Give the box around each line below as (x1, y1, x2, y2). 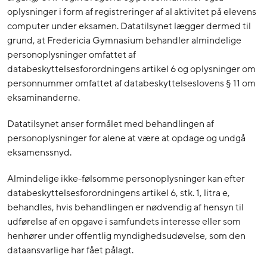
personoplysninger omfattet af (7, 48, 136, 62)
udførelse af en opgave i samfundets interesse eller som (7, 215, 241, 229)
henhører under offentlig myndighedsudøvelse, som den (7, 229, 246, 243)
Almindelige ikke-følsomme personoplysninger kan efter (7, 172, 245, 186)
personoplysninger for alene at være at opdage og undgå (7, 132, 246, 145)
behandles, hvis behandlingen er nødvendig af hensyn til (7, 201, 244, 215)
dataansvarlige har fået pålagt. (7, 244, 133, 257)
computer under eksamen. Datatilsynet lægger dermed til (7, 20, 251, 33)
